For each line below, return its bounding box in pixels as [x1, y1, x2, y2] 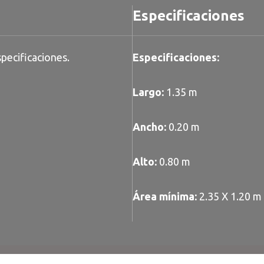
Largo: [132, 86, 164, 98]
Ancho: [132, 121, 166, 133]
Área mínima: [132, 190, 197, 203]
